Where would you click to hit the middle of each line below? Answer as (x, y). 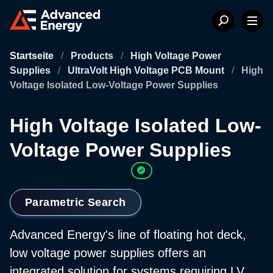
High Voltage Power (176, 56)
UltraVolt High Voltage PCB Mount (147, 70)
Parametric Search (76, 202)
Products (93, 56)
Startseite (33, 56)
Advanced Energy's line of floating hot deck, (128, 234)
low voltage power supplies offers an (108, 253)
